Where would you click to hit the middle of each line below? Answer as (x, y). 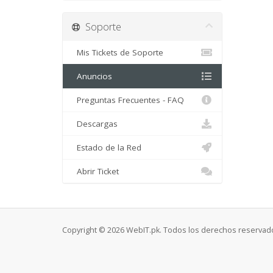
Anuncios (92, 76)
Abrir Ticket (95, 171)
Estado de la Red (107, 147)
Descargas (95, 124)
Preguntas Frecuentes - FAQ (128, 100)
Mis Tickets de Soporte (118, 52)
